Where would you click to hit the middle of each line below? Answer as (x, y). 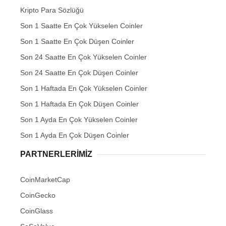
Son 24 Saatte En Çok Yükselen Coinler (83, 57)
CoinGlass (37, 211)
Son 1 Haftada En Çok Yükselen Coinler (84, 89)
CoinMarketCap (45, 180)
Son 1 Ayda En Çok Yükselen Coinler (79, 120)
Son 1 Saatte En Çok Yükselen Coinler (81, 26)
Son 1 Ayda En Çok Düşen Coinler (75, 135)
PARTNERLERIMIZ (56, 154)
